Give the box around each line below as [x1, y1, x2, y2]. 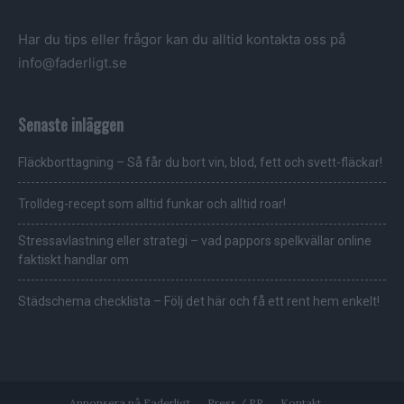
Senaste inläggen [18, 113, 124, 137]
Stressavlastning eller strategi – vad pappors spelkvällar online [18, 234, 372, 249]
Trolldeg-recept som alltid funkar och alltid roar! [18, 197, 286, 212]
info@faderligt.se [18, 54, 127, 72]
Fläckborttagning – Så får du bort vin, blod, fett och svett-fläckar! [18, 155, 382, 170]
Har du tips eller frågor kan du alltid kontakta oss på [18, 31, 345, 49]
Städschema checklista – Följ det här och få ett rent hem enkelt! [18, 294, 380, 309]
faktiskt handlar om [18, 252, 129, 268]
